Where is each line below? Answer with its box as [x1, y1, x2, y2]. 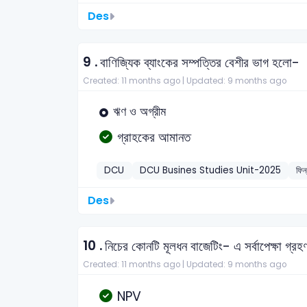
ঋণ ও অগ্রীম [113, 103, 166, 121]
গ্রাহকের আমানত [117, 127, 191, 147]
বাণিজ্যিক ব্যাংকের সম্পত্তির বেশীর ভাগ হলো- [100, 53, 299, 72]
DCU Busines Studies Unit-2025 [139, 164, 281, 177]
